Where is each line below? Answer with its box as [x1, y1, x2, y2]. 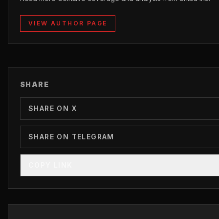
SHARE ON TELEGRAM [28, 132, 114, 141]
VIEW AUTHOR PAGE [28, 19, 108, 27]
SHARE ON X [28, 104, 77, 112]
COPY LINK [28, 160, 73, 169]
